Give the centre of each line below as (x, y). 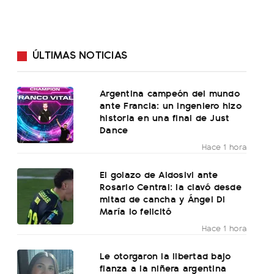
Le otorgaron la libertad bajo (165, 256)
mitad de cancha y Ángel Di (163, 199)
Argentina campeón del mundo (170, 93)
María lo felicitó (136, 211)
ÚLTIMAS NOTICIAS (80, 54)
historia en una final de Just (165, 117)
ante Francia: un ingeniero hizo (171, 105)
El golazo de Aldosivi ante (159, 174)
